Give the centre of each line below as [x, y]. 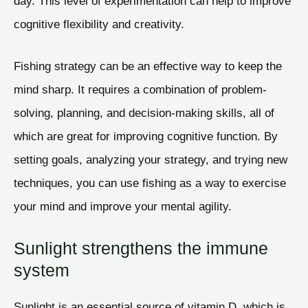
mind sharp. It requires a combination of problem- [140, 90]
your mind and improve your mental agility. [123, 207]
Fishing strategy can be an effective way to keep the [148, 66]
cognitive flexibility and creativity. [99, 24]
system [42, 271]
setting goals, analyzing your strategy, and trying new [151, 160]
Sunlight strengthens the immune [141, 249]
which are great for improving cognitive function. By [146, 136]
